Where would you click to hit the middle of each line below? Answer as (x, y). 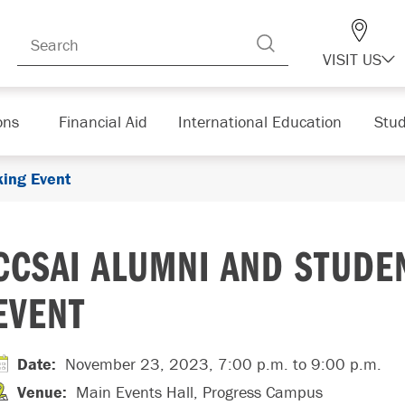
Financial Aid (103, 121)
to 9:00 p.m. (335, 364)
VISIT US (352, 59)
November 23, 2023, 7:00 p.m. (177, 364)
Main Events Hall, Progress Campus (199, 392)
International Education (259, 121)
